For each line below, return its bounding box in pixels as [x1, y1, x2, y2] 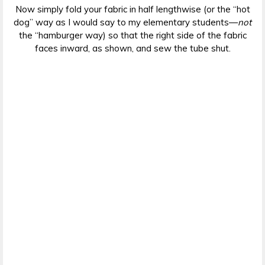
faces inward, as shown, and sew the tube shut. [34, 43, 231, 54]
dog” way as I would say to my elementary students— [14, 17, 238, 28]
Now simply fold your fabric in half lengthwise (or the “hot [15, 4, 250, 15]
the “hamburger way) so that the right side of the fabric [18, 30, 247, 41]
